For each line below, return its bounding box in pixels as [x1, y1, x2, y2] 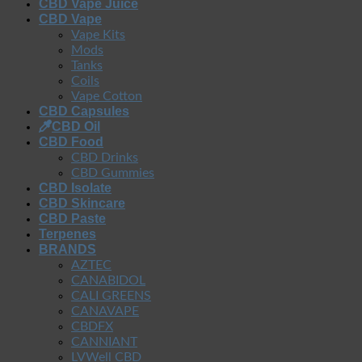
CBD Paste [39, 211, 106, 225]
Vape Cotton [71, 89, 142, 103]
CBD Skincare [39, 196, 125, 210]
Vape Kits [71, 27, 125, 41]
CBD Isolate [39, 180, 112, 195]
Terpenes [39, 226, 96, 241]
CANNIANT [71, 335, 137, 348]
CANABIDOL [71, 273, 145, 287]
